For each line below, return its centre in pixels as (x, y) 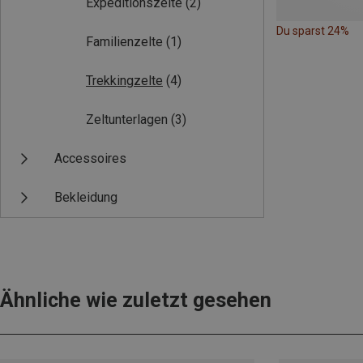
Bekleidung (86, 198)
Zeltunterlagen (127, 120)
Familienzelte (124, 42)
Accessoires (90, 159)
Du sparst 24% (313, 30)
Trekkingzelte (124, 81)
